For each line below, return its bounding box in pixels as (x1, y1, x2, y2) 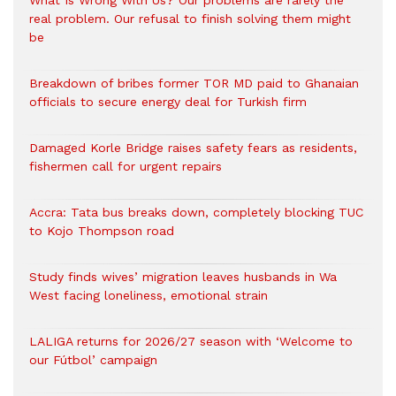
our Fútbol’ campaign (29, 353, 157, 368)
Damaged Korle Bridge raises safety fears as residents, (29, 141, 357, 156)
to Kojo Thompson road (29, 224, 174, 239)
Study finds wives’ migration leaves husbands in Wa (29, 270, 337, 285)
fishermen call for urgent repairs (29, 159, 222, 174)
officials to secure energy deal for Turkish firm (29, 95, 307, 110)
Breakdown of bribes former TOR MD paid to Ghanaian (29, 76, 359, 91)
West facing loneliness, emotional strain (29, 288, 268, 303)
